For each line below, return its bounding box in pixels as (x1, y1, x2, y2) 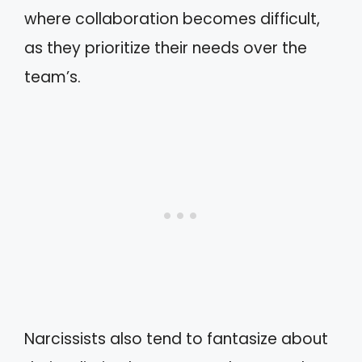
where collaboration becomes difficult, (24, 7, 320, 30)
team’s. (24, 65, 81, 88)
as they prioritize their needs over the (24, 36, 307, 59)
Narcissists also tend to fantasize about (24, 328, 328, 350)
